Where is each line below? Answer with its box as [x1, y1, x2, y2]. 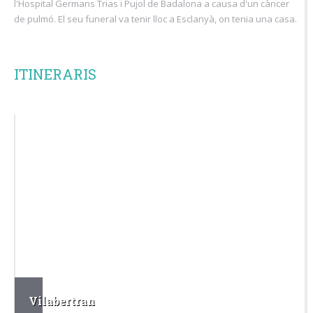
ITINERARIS [14, 64, 96, 83]
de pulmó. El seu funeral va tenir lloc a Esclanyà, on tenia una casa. [14, 12, 297, 25]
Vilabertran [29, 293, 95, 308]
